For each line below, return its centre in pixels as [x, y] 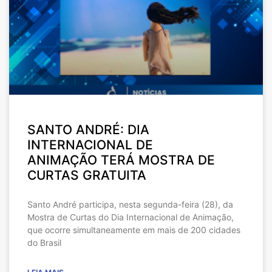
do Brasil [44, 242]
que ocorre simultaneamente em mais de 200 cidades [134, 229]
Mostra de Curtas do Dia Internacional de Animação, [131, 217]
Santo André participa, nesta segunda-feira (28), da [130, 204]
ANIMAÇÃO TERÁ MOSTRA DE [121, 160]
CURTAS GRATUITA [87, 175]
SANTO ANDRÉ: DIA [88, 129]
